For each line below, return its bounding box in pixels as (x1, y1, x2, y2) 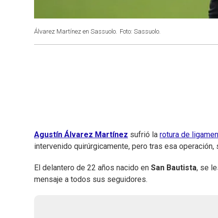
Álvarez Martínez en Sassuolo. (34, 28, 117, 35)
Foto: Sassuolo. (120, 28, 161, 35)
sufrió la (128, 130, 160, 140)
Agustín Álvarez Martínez (34, 130, 128, 140)
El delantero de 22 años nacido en (34, 163, 151, 173)
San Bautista (151, 163, 197, 173)
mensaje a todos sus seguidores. (34, 175, 147, 184)
